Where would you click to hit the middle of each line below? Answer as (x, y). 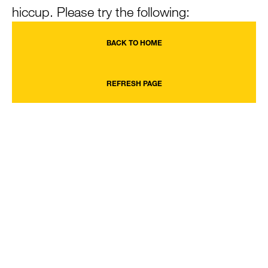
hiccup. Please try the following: (101, 12)
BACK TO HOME (134, 42)
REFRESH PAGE (134, 83)
